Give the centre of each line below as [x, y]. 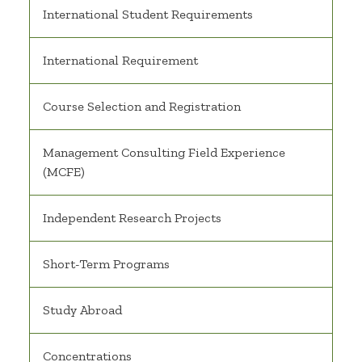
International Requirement [120, 61]
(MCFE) [64, 172]
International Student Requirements [148, 15]
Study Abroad [82, 310]
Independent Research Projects [132, 218]
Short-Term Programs [106, 264]
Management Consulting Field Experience [164, 153]
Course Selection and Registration [142, 107]
